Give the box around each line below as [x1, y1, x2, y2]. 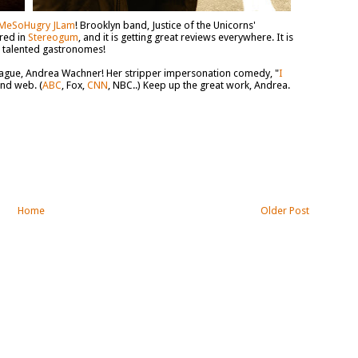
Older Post [260, 204, 309, 217]
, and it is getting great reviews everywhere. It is [78, 31, 293, 43]
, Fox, [61, 79, 87, 91]
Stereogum [27, 31, 78, 43]
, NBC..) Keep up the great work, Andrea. [107, 79, 290, 91]
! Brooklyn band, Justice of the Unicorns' [74, 19, 256, 31]
